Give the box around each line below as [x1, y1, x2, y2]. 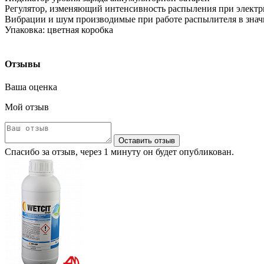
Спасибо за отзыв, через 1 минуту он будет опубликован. [5, 146, 234, 157]
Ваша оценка [5, 81, 57, 92]
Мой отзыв [5, 101, 49, 112]
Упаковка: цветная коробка [5, 25, 113, 35]
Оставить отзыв [118, 136, 175, 145]
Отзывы [5, 58, 41, 69]
